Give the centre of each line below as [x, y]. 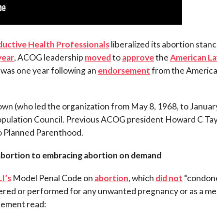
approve [138, 57]
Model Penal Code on [53, 178]
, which [142, 178]
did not [169, 178]
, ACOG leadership [49, 57]
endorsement [124, 70]
